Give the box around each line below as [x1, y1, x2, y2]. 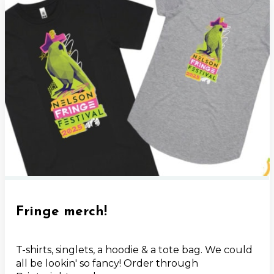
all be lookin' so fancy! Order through [16, 257, 199, 270]
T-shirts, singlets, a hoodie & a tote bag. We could [16, 244, 253, 256]
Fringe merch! [16, 205, 108, 220]
